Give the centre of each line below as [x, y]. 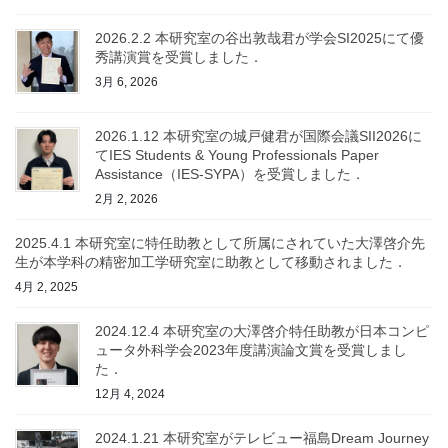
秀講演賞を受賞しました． [179, 57]
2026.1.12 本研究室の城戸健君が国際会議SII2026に [258, 136]
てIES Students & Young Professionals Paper [237, 155]
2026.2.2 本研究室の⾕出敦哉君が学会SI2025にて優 [259, 38]
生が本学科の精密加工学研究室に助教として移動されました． [211, 262]
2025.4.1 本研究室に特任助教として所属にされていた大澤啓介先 [220, 243]
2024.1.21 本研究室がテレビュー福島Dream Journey [262, 437]
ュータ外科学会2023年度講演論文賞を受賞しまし [251, 349]
